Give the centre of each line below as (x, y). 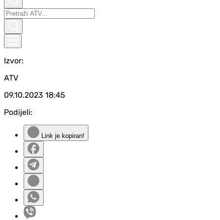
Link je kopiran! (62, 136)
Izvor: (14, 61)
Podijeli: (18, 112)
